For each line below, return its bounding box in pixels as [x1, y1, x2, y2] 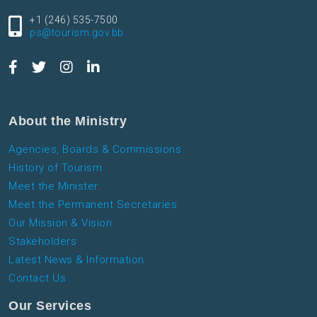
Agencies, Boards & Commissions [8, 143, 181, 156]
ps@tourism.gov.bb [30, 27, 124, 38]
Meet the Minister [8, 180, 98, 192]
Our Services [8, 299, 91, 313]
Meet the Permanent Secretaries [8, 198, 177, 211]
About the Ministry [8, 114, 127, 128]
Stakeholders [8, 235, 76, 248]
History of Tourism [8, 161, 102, 174]
